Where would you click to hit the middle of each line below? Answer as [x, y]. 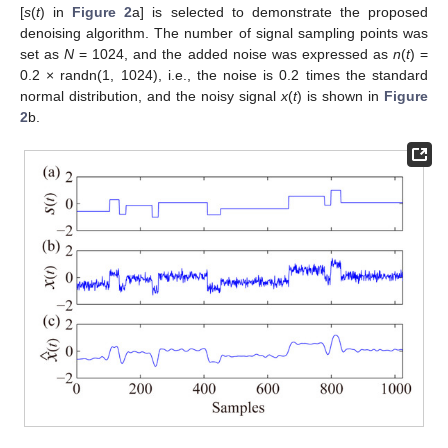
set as [42, 53]
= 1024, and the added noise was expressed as [233, 53]
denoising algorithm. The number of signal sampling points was [224, 32]
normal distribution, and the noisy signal [150, 95]
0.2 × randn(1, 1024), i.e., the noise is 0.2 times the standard [224, 74]
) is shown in [340, 95]
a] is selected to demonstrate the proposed [280, 11]
